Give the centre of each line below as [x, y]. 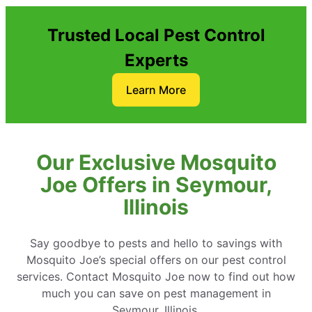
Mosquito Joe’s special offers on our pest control [156, 259]
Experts [156, 60]
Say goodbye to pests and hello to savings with [156, 243]
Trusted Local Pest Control [156, 35]
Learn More [156, 89]
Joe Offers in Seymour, [156, 184]
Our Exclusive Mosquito [156, 162]
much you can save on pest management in [156, 293]
